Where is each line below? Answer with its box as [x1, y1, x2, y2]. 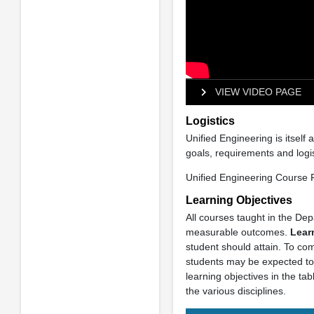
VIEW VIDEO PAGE [214, 86, 301, 97]
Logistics [185, 114, 235, 127]
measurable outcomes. [185, 226, 290, 238]
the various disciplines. [185, 285, 286, 296]
